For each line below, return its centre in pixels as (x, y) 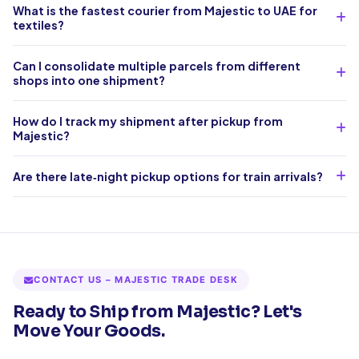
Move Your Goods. (89, 331)
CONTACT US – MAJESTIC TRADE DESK (136, 280)
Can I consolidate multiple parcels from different (157, 65)
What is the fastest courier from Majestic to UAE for (165, 10)
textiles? (38, 24)
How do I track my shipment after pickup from (148, 121)
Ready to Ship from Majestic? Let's (157, 312)
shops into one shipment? (89, 80)
